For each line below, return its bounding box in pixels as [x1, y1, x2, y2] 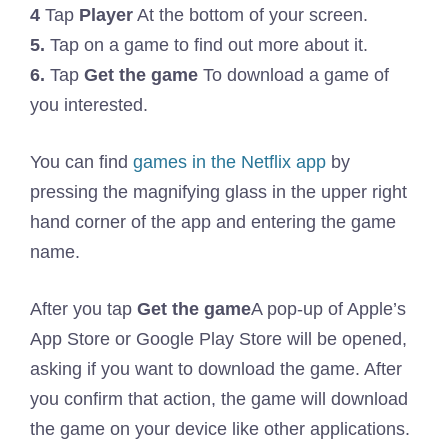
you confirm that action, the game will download [30, 389, 408, 410]
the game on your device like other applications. [30, 419, 410, 440]
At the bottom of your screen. [133, 5, 368, 26]
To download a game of [198, 65, 389, 86]
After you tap [30, 299, 137, 320]
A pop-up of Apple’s [251, 299, 406, 320]
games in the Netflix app [133, 152, 326, 173]
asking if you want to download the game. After [30, 359, 402, 380]
